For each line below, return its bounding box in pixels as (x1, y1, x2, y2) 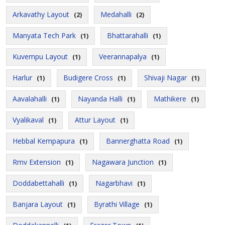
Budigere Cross (63, 73, 113, 82)
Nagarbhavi (95, 178, 133, 188)
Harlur (13, 73, 32, 82)
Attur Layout (75, 115, 116, 125)
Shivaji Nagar (144, 73, 187, 82)
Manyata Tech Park (13, 31, 76, 40)
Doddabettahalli (13, 178, 64, 188)
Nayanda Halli (78, 94, 123, 103)
